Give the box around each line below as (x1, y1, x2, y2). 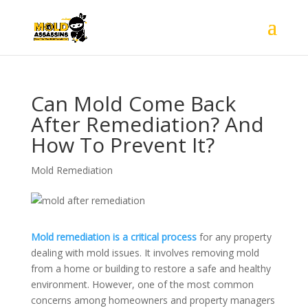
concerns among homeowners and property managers (30, 294, 275, 307)
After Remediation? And (30, 110, 264, 138)
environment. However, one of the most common (30, 278, 254, 291)
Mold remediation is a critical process (30, 230, 197, 243)
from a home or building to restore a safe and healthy (30, 262, 271, 275)
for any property (196, 230, 272, 243)
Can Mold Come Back (30, 89, 236, 118)
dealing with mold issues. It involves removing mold (30, 246, 259, 259)
